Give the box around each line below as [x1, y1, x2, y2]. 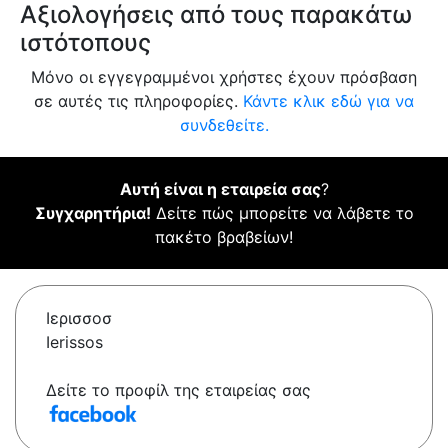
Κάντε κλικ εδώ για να [243, 91, 414, 112]
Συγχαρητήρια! [34, 203, 151, 224]
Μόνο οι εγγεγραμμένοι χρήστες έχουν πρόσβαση [31, 67, 417, 88]
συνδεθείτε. [179, 115, 269, 136]
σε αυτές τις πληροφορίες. [34, 91, 243, 112]
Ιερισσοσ [46, 308, 112, 329]
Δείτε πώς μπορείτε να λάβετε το [150, 203, 414, 224]
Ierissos [46, 332, 103, 353]
